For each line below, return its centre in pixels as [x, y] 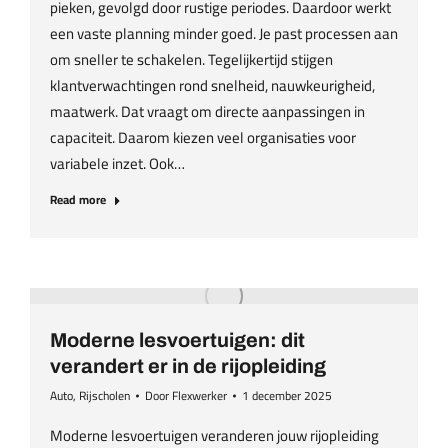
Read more [78, 199]
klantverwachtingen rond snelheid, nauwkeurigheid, [212, 85]
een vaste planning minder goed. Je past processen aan [224, 33]
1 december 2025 [287, 395]
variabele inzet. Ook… [117, 163]
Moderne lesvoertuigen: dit [177, 340]
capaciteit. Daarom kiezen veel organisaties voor [203, 137]
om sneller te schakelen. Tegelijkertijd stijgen [191, 59]
